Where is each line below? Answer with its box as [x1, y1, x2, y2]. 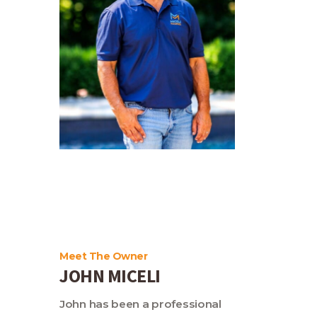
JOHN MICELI [59, 263, 161, 287]
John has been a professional [59, 297, 221, 311]
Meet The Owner [59, 249, 147, 263]
